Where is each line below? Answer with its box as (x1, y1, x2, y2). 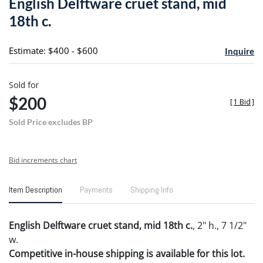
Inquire (224, 45, 254, 56)
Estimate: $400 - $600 (9, 44, 98, 56)
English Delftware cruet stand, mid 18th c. (9, 218, 193, 232)
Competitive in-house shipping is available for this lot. (9, 247, 245, 260)
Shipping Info (130, 184, 173, 195)
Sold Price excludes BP (9, 116, 93, 127)
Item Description (9, 184, 62, 195)
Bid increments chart (9, 154, 77, 165)
